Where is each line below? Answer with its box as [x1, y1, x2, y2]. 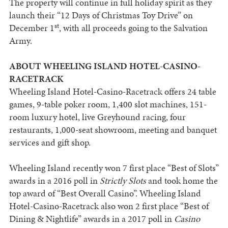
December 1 [9, 21, 54, 35]
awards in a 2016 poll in [9, 174, 100, 187]
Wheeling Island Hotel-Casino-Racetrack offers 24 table [9, 85, 216, 98]
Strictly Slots [99, 174, 148, 187]
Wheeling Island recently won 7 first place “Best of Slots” [9, 161, 219, 175]
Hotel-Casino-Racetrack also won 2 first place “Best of [9, 199, 209, 213]
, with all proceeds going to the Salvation [59, 21, 208, 35]
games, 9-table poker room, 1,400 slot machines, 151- [9, 98, 207, 111]
